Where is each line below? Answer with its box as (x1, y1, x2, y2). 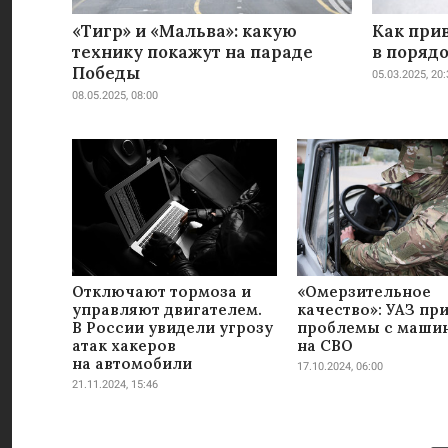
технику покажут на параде (72, 41, 313, 63)
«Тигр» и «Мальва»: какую (72, 20, 297, 42)
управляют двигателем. (72, 300, 262, 319)
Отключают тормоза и (72, 282, 251, 301)
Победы (72, 62, 140, 84)
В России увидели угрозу (72, 318, 273, 337)
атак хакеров (72, 336, 176, 355)
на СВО (297, 336, 353, 355)
